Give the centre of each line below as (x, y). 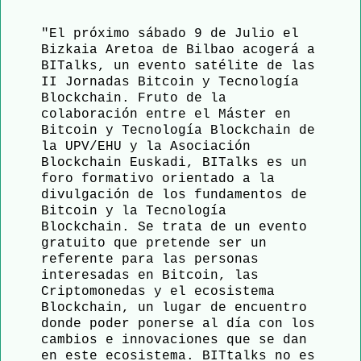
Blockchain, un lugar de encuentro (174, 307)
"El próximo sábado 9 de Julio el (170, 33)
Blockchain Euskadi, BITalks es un (174, 162)
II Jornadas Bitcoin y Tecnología (170, 82)
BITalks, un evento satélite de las (178, 66)
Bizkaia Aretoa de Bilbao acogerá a (178, 50)
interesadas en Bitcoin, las (150, 275)
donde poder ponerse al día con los (178, 324)
